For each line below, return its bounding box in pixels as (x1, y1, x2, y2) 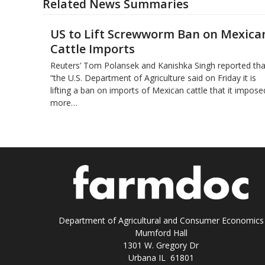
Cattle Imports (50, 40, 135, 57)
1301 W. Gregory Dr (123, 239, 199, 251)
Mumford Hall (134, 227, 188, 238)
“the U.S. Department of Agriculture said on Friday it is (50, 72, 256, 83)
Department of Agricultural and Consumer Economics (58, 214, 264, 226)
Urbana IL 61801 (128, 251, 194, 263)
